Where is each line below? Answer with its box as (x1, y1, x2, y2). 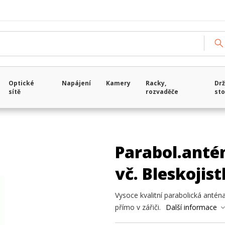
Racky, (146, 79, 167, 87)
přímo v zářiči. (115, 202, 161, 212)
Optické (9, 79, 35, 87)
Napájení (62, 79, 91, 87)
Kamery (106, 79, 131, 87)
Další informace (166, 202, 217, 212)
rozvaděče (146, 87, 179, 96)
